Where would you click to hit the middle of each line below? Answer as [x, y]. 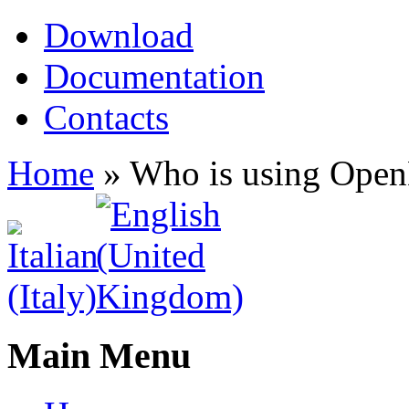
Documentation [154, 76]
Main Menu [99, 355]
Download [119, 35]
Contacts [106, 117]
